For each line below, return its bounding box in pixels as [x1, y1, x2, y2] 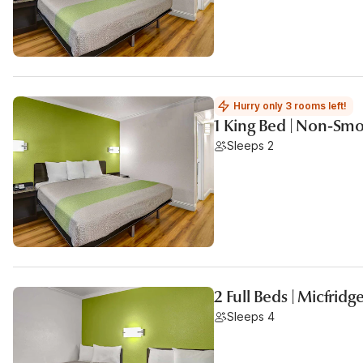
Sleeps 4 [227, 310, 275, 323]
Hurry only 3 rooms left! [233, 100, 347, 112]
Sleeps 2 [227, 139, 274, 152]
